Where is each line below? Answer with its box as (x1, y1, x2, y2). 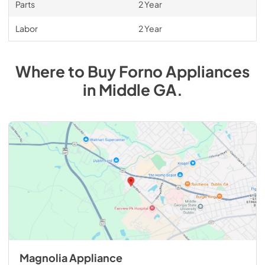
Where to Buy (15, 61, 119, 81)
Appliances (166, 61, 250, 81)
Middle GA (98, 79, 177, 99)
